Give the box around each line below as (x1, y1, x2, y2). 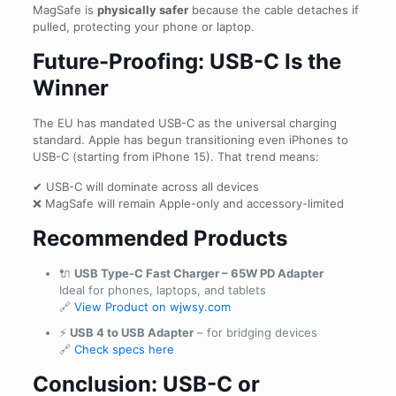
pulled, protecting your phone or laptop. (32, 19, 255, 34)
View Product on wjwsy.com (73, 300, 231, 314)
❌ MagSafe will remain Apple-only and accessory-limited (32, 196, 344, 210)
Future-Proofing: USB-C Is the (32, 49, 341, 74)
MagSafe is (32, 3, 97, 17)
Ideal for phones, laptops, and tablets (58, 283, 266, 297)
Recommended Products (32, 225, 287, 251)
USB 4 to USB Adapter (69, 325, 194, 339)
